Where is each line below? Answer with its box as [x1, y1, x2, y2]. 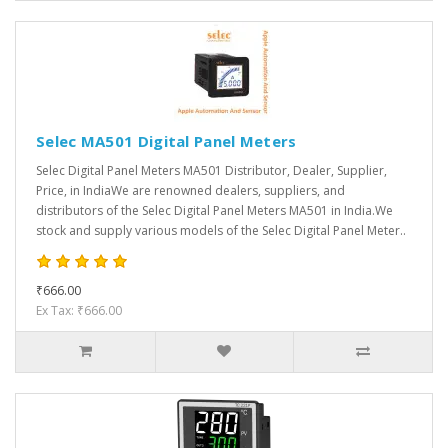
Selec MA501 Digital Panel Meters [36, 131, 297, 152]
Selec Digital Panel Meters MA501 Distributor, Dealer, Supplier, [36, 162, 387, 180]
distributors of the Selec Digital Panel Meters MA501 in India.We [36, 202, 393, 220]
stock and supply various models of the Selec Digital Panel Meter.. [36, 222, 406, 240]
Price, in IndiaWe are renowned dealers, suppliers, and [36, 182, 345, 200]
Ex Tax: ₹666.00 [36, 302, 122, 320]
